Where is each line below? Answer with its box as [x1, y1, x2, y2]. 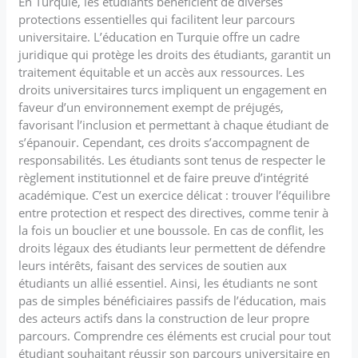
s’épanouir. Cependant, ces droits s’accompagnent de [18, 133, 310, 150]
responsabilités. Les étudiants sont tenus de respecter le [18, 151, 326, 168]
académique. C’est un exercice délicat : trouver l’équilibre [18, 186, 331, 203]
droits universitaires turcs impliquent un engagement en [18, 81, 328, 97]
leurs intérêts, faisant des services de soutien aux [18, 257, 288, 273]
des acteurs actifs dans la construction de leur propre [18, 309, 310, 326]
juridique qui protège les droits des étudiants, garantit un [18, 46, 332, 62]
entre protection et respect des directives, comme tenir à [18, 204, 329, 221]
